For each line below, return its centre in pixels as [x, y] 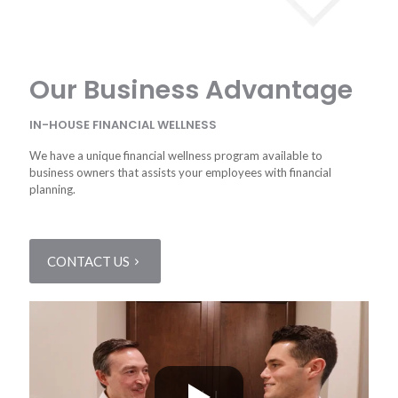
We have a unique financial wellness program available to [176, 156]
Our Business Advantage [191, 90]
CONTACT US [88, 262]
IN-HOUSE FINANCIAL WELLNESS [123, 125]
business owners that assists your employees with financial [180, 173]
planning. [52, 190]
